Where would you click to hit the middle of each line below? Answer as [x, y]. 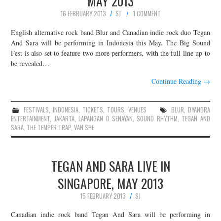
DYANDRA [199, 110]
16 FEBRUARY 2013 [83, 14]
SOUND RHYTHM [157, 118]
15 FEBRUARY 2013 [103, 196]
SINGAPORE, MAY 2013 [110, 183]
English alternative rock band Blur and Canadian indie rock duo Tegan [110, 32]
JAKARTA [64, 118]
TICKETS [92, 110]
